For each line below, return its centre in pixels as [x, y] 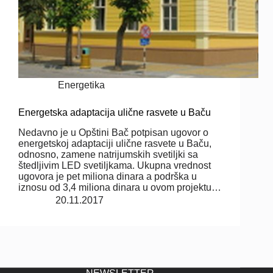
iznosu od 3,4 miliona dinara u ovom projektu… [120, 187]
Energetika [82, 85]
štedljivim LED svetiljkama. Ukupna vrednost [115, 165]
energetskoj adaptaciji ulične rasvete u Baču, [115, 143]
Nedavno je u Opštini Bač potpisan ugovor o [113, 132]
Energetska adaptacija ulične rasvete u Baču [115, 112]
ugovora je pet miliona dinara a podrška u [108, 176]
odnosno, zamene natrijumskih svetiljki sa [108, 154]
